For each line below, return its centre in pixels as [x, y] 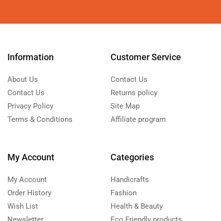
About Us [23, 80]
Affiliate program [138, 120]
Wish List [23, 206]
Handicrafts [130, 180]
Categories [132, 157]
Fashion [124, 193]
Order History [29, 193]
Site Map [125, 106]
